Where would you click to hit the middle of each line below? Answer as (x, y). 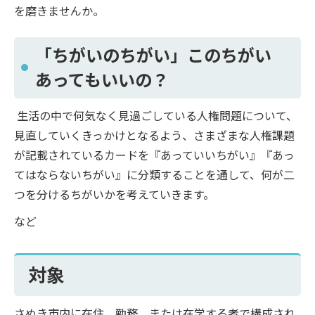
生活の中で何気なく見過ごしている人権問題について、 (156, 115)
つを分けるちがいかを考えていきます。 (114, 194)
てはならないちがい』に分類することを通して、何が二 (154, 174)
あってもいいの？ (102, 79)
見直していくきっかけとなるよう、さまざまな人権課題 (154, 135)
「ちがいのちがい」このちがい (153, 54)
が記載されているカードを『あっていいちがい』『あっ (154, 154)
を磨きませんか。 (59, 10)
